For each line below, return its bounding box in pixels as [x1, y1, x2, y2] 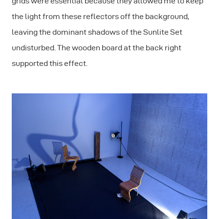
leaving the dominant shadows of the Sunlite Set [12, 27, 182, 36]
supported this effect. [12, 59, 88, 67]
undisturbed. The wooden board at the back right [12, 43, 181, 52]
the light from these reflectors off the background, [12, 12, 189, 21]
